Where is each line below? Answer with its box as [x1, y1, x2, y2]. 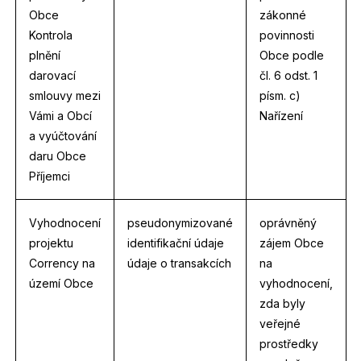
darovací [28, 68, 76, 82]
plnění [28, 48, 60, 62]
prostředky [259, 337, 318, 351]
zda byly [259, 297, 305, 310]
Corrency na [28, 256, 95, 270]
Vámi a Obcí [28, 109, 92, 122]
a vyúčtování [28, 129, 97, 143]
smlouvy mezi [28, 89, 101, 102]
